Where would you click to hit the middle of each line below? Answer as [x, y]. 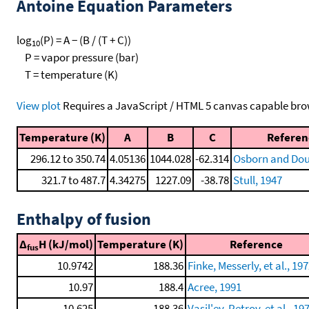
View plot [39, 105]
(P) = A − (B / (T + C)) [86, 40]
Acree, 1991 [215, 287]
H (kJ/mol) [66, 244]
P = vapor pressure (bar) [78, 57]
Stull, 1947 [258, 180]
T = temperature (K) [67, 74]
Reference [256, 244]
